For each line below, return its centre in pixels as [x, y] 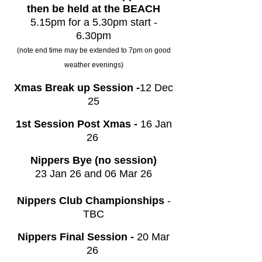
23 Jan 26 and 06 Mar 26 [94, 174]
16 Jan [156, 124]
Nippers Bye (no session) [94, 160]
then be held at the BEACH [94, 9]
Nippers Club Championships [90, 201]
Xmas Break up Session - [77, 88]
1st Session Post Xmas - [78, 124]
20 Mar [153, 237]
